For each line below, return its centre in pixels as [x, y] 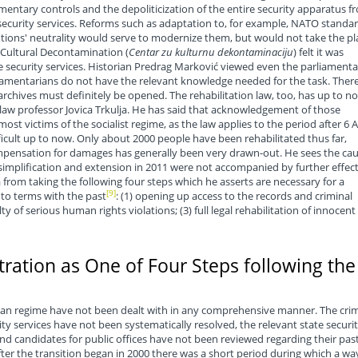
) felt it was [318, 52]
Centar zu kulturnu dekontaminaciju [211, 52]
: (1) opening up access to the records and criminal [234, 196]
